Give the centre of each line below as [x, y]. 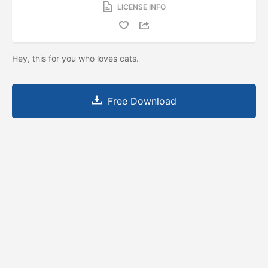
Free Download [142, 101]
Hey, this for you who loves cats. [77, 58]
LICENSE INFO [141, 7]
